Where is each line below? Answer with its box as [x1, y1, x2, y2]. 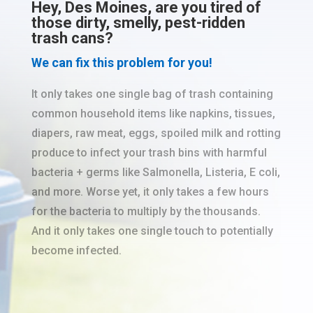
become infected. [31, 244, 122, 258]
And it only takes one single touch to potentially [31, 224, 273, 238]
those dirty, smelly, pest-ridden [31, 14, 245, 32]
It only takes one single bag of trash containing [31, 87, 273, 101]
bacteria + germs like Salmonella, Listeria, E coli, [31, 166, 280, 180]
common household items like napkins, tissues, [31, 107, 275, 121]
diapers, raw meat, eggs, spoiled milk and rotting [31, 126, 281, 140]
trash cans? [31, 29, 113, 48]
